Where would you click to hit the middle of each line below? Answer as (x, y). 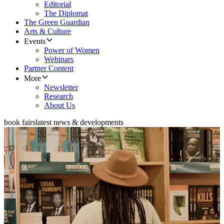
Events (35, 41)
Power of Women (72, 50)
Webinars (59, 59)
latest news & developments (79, 122)
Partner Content (49, 68)
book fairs (20, 122)
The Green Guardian (57, 22)
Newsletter (61, 87)
